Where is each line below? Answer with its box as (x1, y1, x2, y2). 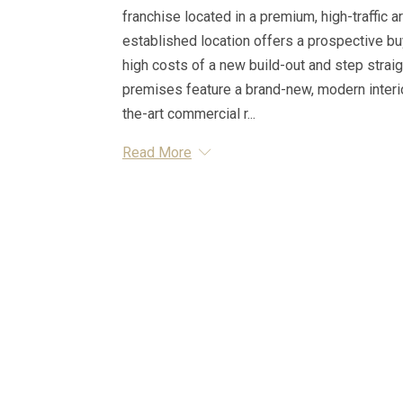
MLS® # (122, 254, 171, 270)
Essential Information (122, 198, 321, 222)
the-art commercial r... (122, 104, 255, 122)
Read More (122, 143, 192, 161)
